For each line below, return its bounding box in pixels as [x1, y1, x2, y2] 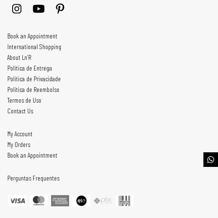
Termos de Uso [7, 96, 41, 105]
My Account [7, 129, 33, 138]
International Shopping [7, 42, 61, 51]
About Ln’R [7, 53, 31, 62]
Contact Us [7, 107, 33, 115]
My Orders [7, 140, 30, 149]
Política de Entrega [7, 64, 52, 73]
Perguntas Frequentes [7, 174, 59, 182]
